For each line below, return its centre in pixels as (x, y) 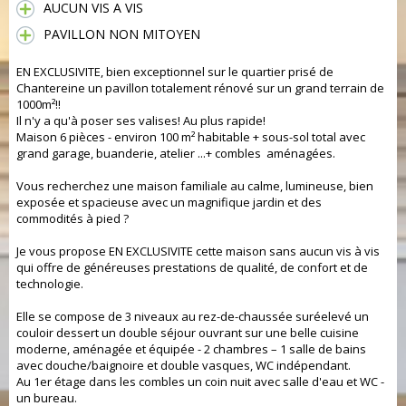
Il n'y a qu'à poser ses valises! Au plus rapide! (141, 121)
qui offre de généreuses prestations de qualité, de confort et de (192, 267)
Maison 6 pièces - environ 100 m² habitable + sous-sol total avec (191, 137)
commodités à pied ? (72, 218)
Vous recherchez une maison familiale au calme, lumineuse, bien (195, 186)
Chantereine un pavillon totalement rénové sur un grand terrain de (200, 88)
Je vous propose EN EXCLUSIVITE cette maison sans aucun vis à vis (198, 251)
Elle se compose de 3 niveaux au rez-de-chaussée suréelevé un (193, 316)
